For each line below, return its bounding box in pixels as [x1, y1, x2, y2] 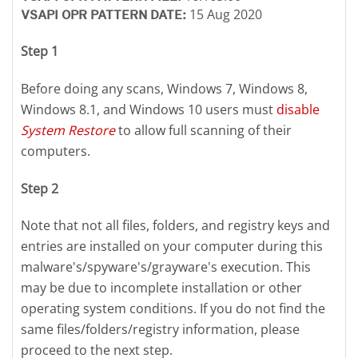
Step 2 [21, 179, 58, 197]
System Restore [21, 121, 115, 139]
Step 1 [21, 42, 58, 61]
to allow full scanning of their [115, 121, 292, 139]
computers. [21, 141, 90, 160]
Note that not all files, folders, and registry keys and [21, 217, 330, 235]
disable [276, 100, 320, 118]
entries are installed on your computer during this [21, 237, 323, 256]
